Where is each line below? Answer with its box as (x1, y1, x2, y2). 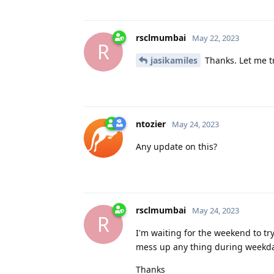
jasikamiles (150, 54, 198, 66)
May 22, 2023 (192, 32, 239, 43)
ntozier (136, 117, 166, 130)
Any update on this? (136, 140, 217, 152)
